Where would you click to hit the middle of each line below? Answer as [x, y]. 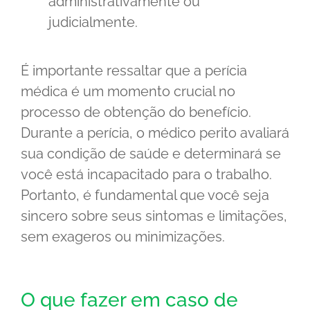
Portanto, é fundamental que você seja [145, 195]
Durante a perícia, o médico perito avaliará [155, 133]
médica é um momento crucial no [128, 91]
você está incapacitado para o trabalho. [146, 174]
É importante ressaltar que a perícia [134, 70]
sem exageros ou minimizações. [123, 236]
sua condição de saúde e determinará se [151, 153]
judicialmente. [93, 22]
